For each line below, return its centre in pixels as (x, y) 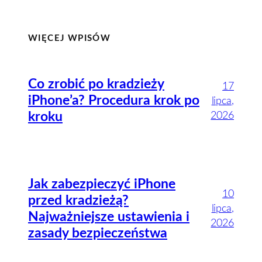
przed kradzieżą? (78, 200)
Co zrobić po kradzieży (96, 85)
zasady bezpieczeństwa (98, 233)
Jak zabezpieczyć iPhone (102, 184)
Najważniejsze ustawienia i (109, 217)
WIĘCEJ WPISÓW (70, 38)
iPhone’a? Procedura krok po (114, 101)
